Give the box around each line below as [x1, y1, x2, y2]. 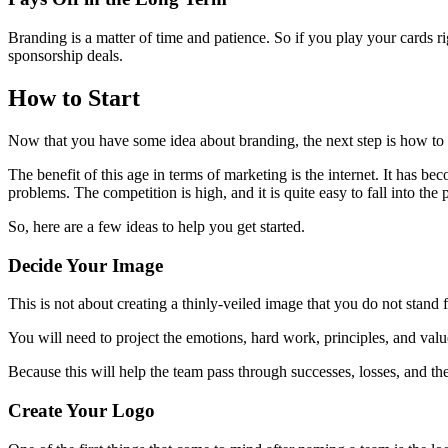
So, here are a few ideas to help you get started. [8, 217, 305, 235]
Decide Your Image [8, 254, 163, 276]
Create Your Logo [8, 399, 155, 421]
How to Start [8, 84, 140, 111]
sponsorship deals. [8, 46, 123, 64]
